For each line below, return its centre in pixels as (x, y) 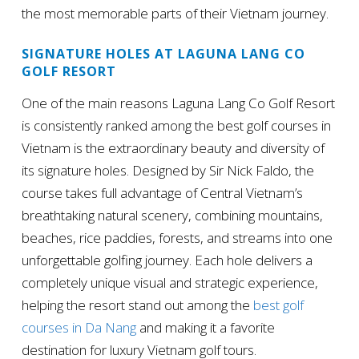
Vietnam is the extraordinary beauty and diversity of (173, 147)
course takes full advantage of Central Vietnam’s (162, 192)
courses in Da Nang (79, 327)
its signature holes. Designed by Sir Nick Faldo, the (167, 170)
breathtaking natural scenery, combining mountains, (172, 215)
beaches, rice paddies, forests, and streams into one (177, 237)
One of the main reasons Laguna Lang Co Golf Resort (178, 103)
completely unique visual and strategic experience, (169, 282)
